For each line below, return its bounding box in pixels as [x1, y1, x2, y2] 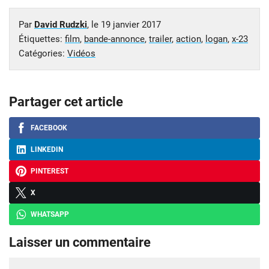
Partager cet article [9, 94, 123, 110]
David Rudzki [34, 19, 87, 31]
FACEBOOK [31, 124, 67, 133]
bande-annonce [84, 34, 145, 45]
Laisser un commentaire [9, 235, 151, 250]
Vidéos [67, 48, 95, 59]
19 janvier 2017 [101, 19, 161, 31]
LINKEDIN [31, 145, 63, 154]
